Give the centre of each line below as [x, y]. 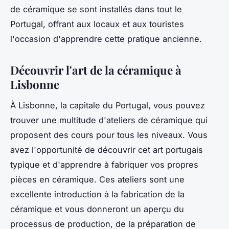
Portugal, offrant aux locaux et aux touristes [97, 24]
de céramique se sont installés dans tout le [96, 9]
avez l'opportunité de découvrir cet [82, 150]
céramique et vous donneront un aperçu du [97, 209]
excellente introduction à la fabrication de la [97, 194]
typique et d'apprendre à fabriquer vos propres [104, 164]
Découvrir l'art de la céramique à [96, 70]
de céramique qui [171, 120]
